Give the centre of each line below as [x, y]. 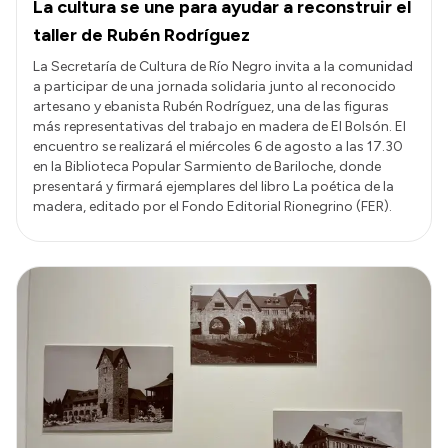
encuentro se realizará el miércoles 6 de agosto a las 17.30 [218, 147]
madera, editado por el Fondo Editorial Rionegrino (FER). [212, 207]
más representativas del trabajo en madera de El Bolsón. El [219, 127]
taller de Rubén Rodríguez [141, 35]
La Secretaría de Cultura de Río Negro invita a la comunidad [223, 67]
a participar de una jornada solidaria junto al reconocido [214, 87]
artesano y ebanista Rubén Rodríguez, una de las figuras [211, 107]
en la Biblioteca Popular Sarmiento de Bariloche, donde [207, 167]
